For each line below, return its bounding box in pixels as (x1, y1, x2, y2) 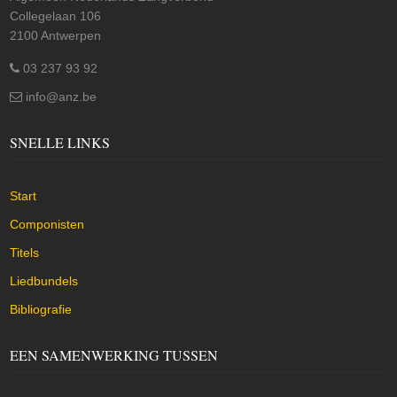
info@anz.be (22, 90, 97, 104)
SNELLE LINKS (10, 133, 111, 152)
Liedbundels (10, 274, 79, 288)
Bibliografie (10, 302, 73, 316)
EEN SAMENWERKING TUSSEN (10, 346, 219, 364)
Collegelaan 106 (10, 9, 102, 23)
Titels (10, 245, 40, 260)
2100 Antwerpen (10, 28, 102, 43)
